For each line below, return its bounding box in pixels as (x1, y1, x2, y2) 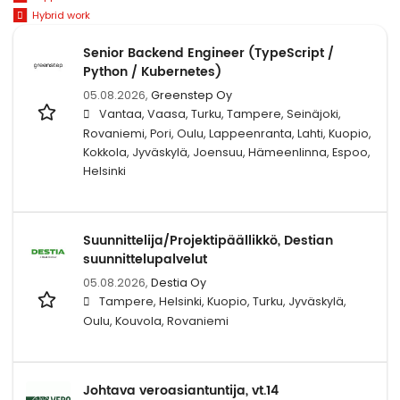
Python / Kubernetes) (83, 61, 221, 82)
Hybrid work (31, 8, 90, 23)
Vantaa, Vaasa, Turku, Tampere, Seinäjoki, (99, 105, 341, 121)
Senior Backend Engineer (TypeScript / (83, 42, 334, 63)
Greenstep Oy (151, 87, 232, 103)
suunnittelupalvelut (83, 248, 207, 270)
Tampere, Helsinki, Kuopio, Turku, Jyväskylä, (99, 293, 346, 309)
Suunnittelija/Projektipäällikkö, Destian (83, 229, 333, 251)
